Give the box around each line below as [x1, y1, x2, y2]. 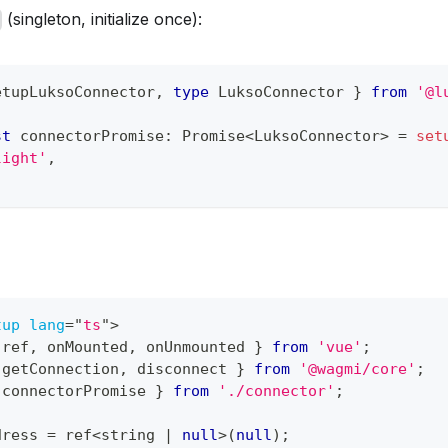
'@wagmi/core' [299, 360, 417, 379]
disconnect [128, 360, 237, 379]
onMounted [38, 338, 129, 357]
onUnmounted [137, 338, 255, 357]
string [101, 426, 165, 445]
